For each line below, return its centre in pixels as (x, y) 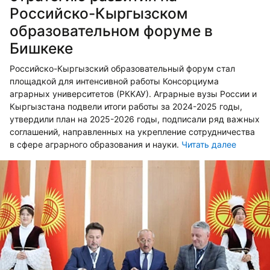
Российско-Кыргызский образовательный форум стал (122, 68)
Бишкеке (41, 48)
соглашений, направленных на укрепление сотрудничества (132, 131)
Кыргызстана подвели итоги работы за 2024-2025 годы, (126, 106)
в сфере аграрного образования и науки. (96, 144)
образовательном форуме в (111, 30)
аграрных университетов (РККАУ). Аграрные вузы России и (133, 93)
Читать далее (209, 144)
